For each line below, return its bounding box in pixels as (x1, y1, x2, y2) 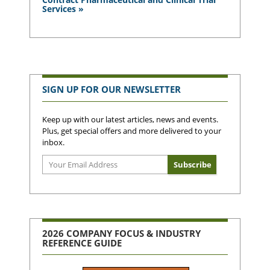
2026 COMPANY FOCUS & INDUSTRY (42, 227, 201, 239)
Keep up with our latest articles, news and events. (42, 113, 218, 125)
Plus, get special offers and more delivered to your (42, 125, 221, 136)
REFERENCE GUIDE (42, 236, 122, 249)
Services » (42, 2, 84, 14)
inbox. (42, 136, 64, 148)
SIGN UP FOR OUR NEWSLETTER (42, 83, 181, 96)
